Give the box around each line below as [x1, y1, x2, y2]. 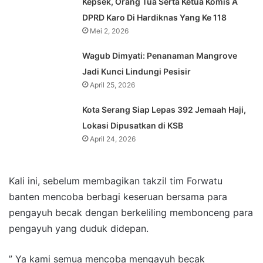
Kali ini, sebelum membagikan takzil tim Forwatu [9, 175, 222, 187]
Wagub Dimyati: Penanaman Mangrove [82, 50, 238, 61]
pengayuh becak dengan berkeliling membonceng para [9, 207, 253, 219]
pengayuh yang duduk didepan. [9, 222, 149, 235]
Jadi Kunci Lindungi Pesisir [82, 66, 191, 77]
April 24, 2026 [90, 134, 136, 144]
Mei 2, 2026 [90, 26, 129, 36]
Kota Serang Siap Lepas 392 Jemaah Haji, [82, 104, 247, 115]
